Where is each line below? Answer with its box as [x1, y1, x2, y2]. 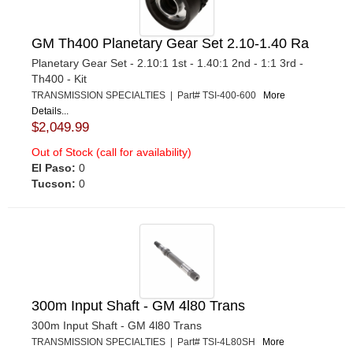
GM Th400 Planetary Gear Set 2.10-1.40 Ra [32, 35, 309, 51]
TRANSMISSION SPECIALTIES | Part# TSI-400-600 [32, 89, 263, 101]
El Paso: [32, 161, 76, 174]
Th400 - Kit [32, 72, 87, 85]
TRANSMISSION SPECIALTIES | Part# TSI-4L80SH [32, 336, 262, 347]
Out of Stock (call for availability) [32, 145, 191, 158]
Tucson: [32, 176, 76, 190]
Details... [32, 105, 69, 117]
